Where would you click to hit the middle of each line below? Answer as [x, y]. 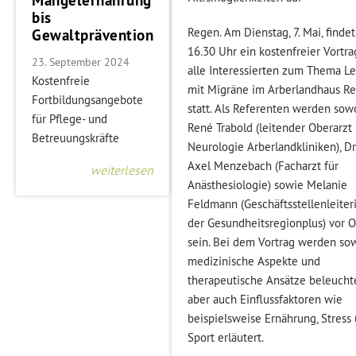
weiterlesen [122, 170]
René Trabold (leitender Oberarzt [270, 128]
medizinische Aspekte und [254, 261]
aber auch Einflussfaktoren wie [265, 299]
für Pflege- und [70, 118]
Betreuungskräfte [75, 137]
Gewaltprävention [93, 35]
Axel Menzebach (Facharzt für [263, 166]
